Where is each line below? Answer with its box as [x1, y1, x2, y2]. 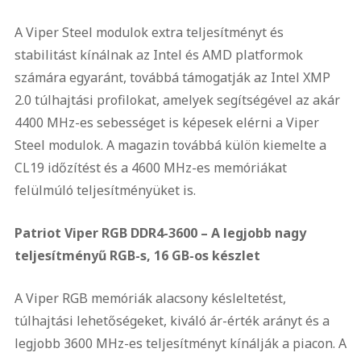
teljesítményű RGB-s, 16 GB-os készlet [14, 247, 260, 264]
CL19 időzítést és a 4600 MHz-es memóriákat [14, 159, 287, 176]
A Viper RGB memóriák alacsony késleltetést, [14, 289, 286, 307]
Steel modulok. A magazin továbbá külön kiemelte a [14, 136, 326, 154]
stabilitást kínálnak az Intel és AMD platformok [14, 46, 303, 64]
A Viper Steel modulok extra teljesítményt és [14, 23, 284, 41]
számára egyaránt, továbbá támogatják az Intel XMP [14, 68, 330, 86]
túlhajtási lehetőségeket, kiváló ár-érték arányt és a [14, 312, 330, 330]
